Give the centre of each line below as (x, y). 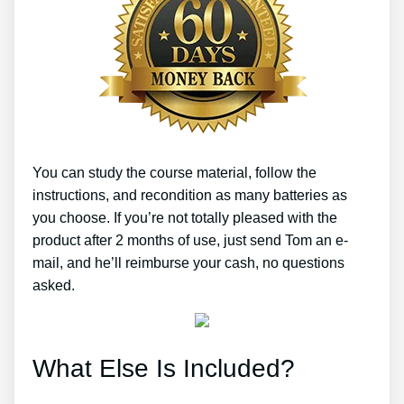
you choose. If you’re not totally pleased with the (185, 217)
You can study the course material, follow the (174, 172)
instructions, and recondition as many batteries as (190, 195)
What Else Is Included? (164, 368)
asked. (54, 285)
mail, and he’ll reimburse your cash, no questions (188, 262)
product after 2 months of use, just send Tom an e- (190, 240)
